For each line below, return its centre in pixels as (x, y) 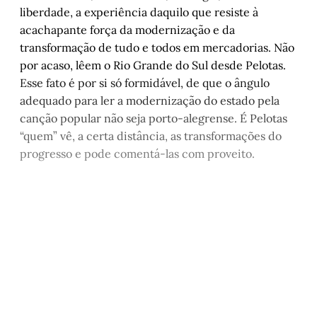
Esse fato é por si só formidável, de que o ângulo (145, 83)
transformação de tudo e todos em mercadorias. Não (157, 48)
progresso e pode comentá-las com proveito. (137, 154)
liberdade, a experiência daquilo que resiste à (139, 12)
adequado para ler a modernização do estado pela (150, 101)
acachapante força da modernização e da (127, 30)
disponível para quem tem (158, 249)
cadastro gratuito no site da (158, 281)
